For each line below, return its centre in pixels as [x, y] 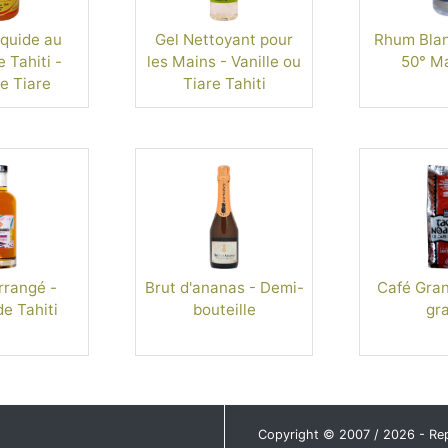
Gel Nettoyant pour [224, 39]
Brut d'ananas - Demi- [224, 287]
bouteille [224, 309]
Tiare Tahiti [224, 83]
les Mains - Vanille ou [224, 61]
